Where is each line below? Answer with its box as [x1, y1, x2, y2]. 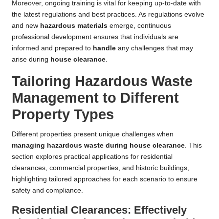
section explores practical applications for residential [12, 153, 173, 161]
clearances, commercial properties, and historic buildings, [12, 164, 189, 172]
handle [93, 44, 116, 52]
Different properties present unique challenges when [12, 131, 174, 138]
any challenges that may [116, 44, 193, 52]
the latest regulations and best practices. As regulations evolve [12, 11, 204, 19]
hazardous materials [40, 22, 108, 30]
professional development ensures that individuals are [12, 33, 178, 41]
